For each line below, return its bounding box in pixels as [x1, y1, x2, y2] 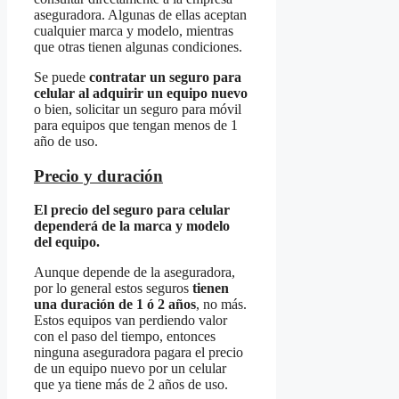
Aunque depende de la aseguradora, [34, 265, 235, 281]
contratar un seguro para [89, 69, 241, 85]
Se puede [34, 69, 89, 85]
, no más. [196, 297, 247, 313]
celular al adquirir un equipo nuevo [34, 85, 248, 101]
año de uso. [34, 133, 98, 149]
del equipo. [34, 234, 100, 250]
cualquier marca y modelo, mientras [34, 22, 233, 38]
